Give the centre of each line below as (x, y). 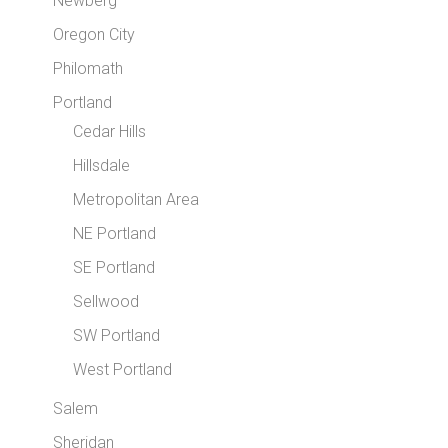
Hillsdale (102, 165)
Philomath (88, 68)
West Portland (123, 369)
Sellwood (106, 301)
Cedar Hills (110, 131)
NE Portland (115, 233)
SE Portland (114, 267)
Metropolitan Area (136, 199)
